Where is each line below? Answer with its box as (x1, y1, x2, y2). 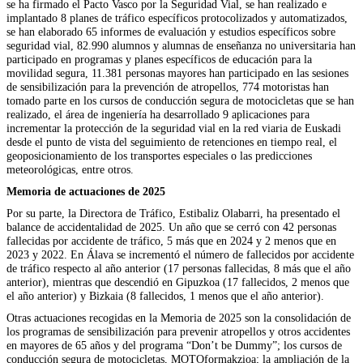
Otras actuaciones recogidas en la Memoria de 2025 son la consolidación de (6, 310, 351, 324)
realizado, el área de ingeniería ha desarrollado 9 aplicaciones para (6, 107, 310, 121)
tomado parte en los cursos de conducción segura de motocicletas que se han (6, 93, 354, 107)
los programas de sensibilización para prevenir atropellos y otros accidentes (6, 324, 350, 338)
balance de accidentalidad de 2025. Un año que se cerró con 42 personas (6, 220, 336, 233)
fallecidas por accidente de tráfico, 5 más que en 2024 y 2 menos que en (6, 233, 336, 247)
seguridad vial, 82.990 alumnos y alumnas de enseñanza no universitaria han (6, 38, 356, 52)
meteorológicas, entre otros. (6, 162, 134, 176)
